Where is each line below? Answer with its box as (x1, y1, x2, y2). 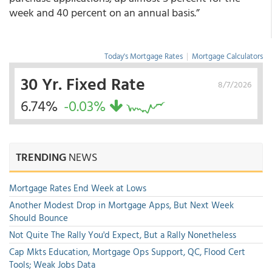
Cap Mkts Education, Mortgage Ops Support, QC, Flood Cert (9, 245, 245, 259)
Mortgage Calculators (192, 50, 263, 63)
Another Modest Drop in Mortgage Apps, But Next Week (9, 198, 234, 212)
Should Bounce (9, 211, 68, 225)
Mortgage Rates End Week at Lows (9, 181, 146, 195)
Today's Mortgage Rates (104, 50, 183, 63)
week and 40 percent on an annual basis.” (9, 4, 200, 21)
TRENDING (16, 149, 66, 166)
